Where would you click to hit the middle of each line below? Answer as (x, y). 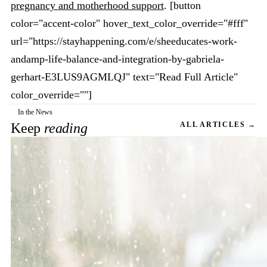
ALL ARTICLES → (218, 125)
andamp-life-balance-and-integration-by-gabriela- (117, 59)
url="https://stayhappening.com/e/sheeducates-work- (124, 41)
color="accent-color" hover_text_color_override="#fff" (129, 23)
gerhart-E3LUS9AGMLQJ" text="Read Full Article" (124, 77)
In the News (35, 112)
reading (66, 128)
